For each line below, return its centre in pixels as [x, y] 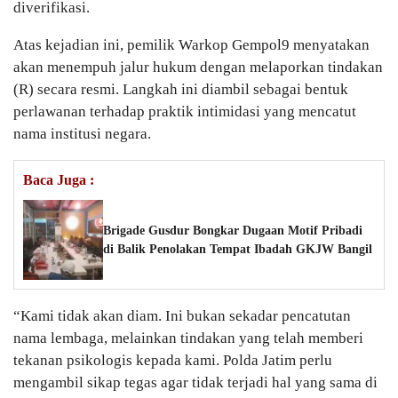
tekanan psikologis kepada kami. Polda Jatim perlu [173, 361]
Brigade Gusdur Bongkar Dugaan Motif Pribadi [233, 231]
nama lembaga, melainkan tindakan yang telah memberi [188, 338]
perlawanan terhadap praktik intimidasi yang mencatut [185, 112]
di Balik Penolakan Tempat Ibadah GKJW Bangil [238, 250]
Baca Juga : [59, 180]
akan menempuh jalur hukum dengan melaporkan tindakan [198, 68]
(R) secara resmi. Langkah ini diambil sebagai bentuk [181, 90]
